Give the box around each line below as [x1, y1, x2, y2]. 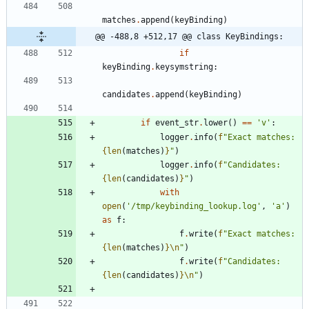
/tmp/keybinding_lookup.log [131, 201, 257, 212]
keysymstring [155, 62, 213, 72]
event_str [155, 118, 199, 128]
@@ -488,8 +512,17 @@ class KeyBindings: [95, 32, 283, 42]
